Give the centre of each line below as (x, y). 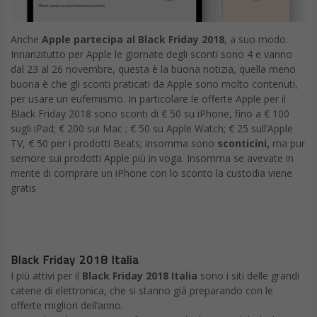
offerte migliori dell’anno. (67, 305)
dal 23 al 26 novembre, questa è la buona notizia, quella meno (153, 69)
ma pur (289, 143)
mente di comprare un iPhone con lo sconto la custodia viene (151, 173)
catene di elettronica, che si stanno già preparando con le (142, 290)
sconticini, (245, 143)
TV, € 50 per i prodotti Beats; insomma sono (114, 143)
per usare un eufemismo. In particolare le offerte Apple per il (148, 98)
